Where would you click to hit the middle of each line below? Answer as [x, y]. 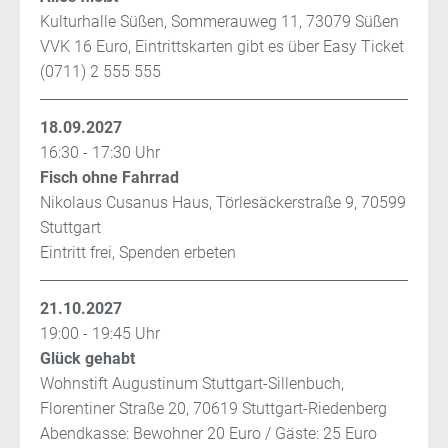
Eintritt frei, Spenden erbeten [138, 253]
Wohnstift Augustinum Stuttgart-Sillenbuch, [192, 384]
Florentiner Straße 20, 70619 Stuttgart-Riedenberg [213, 409]
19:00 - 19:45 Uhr [100, 334]
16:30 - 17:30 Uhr [100, 153]
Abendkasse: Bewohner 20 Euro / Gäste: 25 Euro [208, 434]
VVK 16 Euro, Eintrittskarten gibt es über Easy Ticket [222, 47]
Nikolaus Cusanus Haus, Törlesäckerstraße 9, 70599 [223, 203]
